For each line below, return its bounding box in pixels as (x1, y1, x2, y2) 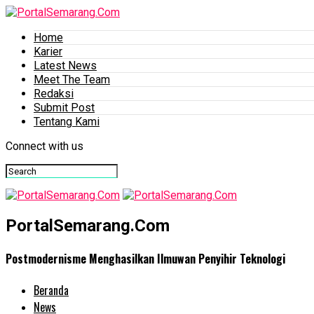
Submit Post (34, 101, 95, 114)
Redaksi (34, 87, 74, 100)
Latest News (34, 59, 97, 72)
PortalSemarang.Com (6, 215, 170, 235)
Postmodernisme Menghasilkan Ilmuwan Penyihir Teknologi (6, 250, 285, 268)
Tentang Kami (34, 115, 100, 128)
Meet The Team (34, 73, 110, 86)
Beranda (34, 282, 69, 299)
